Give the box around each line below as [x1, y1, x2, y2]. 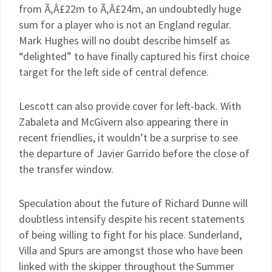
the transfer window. [19, 162, 114, 176]
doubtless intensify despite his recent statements [19, 212, 245, 226]
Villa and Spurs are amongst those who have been [19, 243, 243, 257]
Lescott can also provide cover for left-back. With [19, 99, 241, 113]
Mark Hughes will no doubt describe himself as [19, 33, 230, 47]
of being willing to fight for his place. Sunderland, [19, 228, 242, 242]
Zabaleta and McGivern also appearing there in [19, 115, 228, 129]
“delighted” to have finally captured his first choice [19, 49, 250, 63]
